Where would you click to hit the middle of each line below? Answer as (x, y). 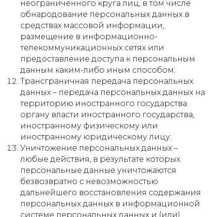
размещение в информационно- (89, 37)
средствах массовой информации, (92, 25)
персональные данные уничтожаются (98, 170)
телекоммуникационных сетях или (92, 48)
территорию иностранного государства (104, 103)
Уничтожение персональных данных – (99, 148)
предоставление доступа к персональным (108, 59)
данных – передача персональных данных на (113, 92)
